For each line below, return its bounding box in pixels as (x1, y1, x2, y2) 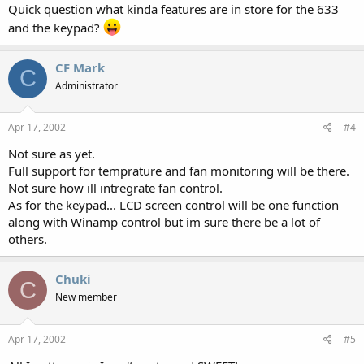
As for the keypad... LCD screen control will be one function (8, 197, 339, 213)
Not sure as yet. (8, 145, 95, 162)
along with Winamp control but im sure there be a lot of (8, 214, 320, 230)
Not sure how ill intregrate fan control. (8, 180, 223, 196)
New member (55, 290, 117, 304)
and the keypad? (8, 19, 103, 36)
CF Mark (55, 58, 105, 76)
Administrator (55, 78, 118, 93)
